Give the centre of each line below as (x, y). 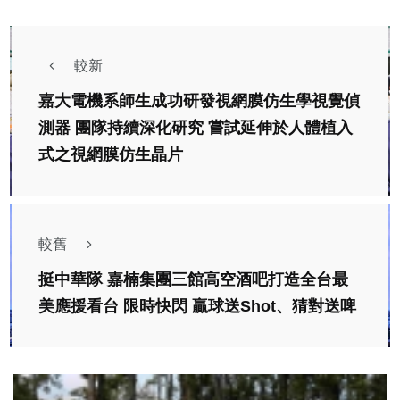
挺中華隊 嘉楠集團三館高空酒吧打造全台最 (193, 280)
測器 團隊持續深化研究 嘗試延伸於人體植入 (196, 128)
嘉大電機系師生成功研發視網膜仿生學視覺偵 (199, 101)
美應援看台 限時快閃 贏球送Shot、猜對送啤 (197, 307)
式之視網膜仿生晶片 (111, 155)
